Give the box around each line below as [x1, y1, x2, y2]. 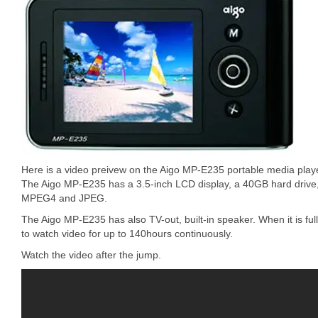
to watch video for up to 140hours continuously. [21, 228, 233, 239]
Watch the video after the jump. [21, 249, 161, 261]
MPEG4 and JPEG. [21, 192, 107, 204]
